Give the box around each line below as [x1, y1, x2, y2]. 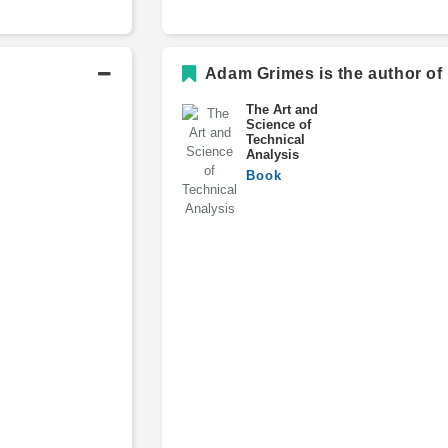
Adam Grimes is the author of [201, 64, 443, 82]
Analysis [246, 146, 300, 162]
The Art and [246, 101, 319, 117]
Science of [246, 116, 312, 132]
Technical [246, 131, 306, 147]
